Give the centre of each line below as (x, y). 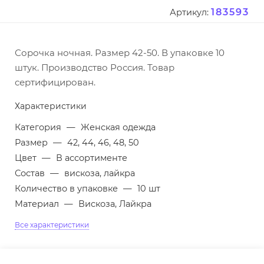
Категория (39, 128)
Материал (38, 204)
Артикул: (189, 13)
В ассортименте (92, 158)
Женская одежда (118, 128)
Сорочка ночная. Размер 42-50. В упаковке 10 (120, 53)
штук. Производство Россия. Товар (95, 68)
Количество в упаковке (67, 189)
